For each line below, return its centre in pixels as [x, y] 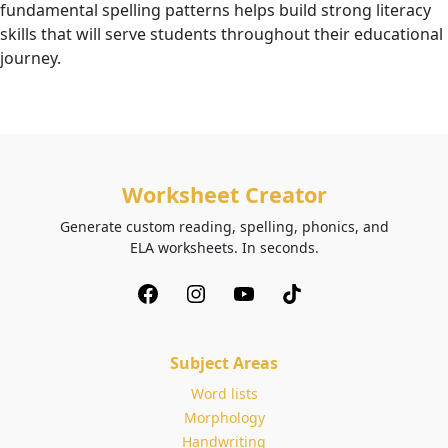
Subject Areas [224, 363]
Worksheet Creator [224, 194]
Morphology [224, 417]
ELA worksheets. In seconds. [224, 247]
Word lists [224, 393]
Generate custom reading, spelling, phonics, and [224, 226]
